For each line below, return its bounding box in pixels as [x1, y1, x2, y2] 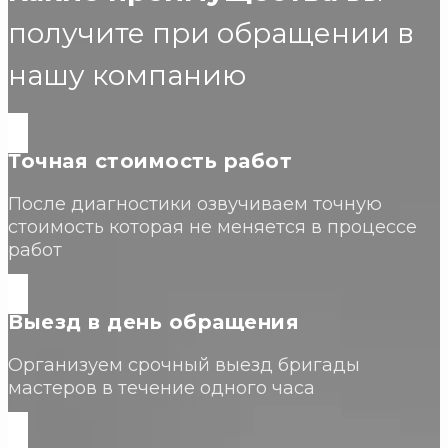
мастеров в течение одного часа [8, 376, 315, 399]
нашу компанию [8, 57, 246, 92]
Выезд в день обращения [8, 309, 299, 334]
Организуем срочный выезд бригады [8, 353, 360, 376]
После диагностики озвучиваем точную [8, 192, 382, 215]
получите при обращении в [8, 15, 414, 50]
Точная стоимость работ [8, 148, 292, 173]
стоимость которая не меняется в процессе [8, 215, 417, 238]
